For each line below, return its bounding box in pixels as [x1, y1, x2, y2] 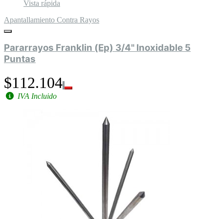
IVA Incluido [16, 92, 57, 101]
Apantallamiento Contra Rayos [4, 15, 99, 24]
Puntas [4, 53, 36, 65]
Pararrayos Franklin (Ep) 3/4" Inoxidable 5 [4, 42, 191, 54]
